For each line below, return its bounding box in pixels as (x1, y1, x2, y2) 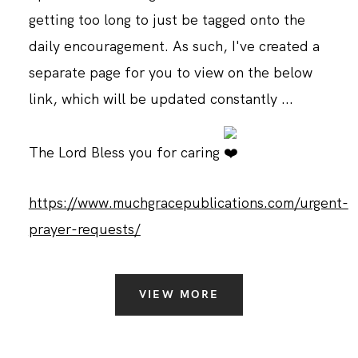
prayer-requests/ (28, 220, 141, 239)
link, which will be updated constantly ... (28, 89, 293, 109)
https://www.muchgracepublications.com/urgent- (28, 193, 348, 213)
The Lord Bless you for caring (28, 143, 224, 162)
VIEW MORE (138, 287, 220, 301)
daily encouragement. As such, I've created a (28, 37, 320, 56)
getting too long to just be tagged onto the (28, 10, 305, 30)
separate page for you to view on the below (28, 63, 312, 82)
